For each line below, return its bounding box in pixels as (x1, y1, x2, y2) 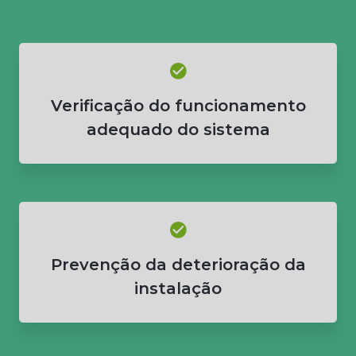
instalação (134, 278, 222, 298)
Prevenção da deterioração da (50, 254, 306, 274)
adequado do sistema (86, 119, 270, 139)
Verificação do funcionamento (50, 95, 306, 115)
